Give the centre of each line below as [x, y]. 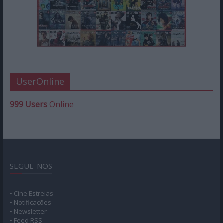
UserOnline [40, 81]
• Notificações [30, 202]
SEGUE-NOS [31, 166]
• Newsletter [28, 211]
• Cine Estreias [31, 193]
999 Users [28, 104]
